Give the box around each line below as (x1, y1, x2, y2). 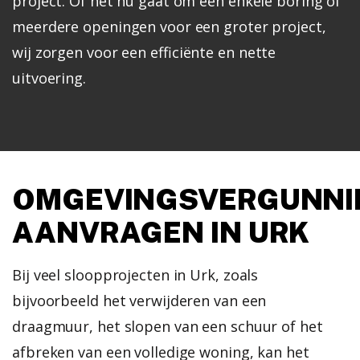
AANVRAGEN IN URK (12, 215, 310, 249)
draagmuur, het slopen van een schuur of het (12, 316, 323, 336)
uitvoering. (12, 67, 86, 88)
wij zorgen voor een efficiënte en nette (12, 42, 276, 62)
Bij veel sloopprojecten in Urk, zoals (12, 264, 259, 284)
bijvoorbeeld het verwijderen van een (12, 290, 267, 310)
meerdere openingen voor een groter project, (12, 16, 326, 36)
